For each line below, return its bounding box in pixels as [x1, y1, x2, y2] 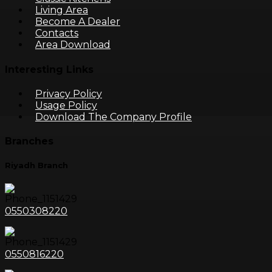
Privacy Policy [35, 87, 102, 100]
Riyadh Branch [5, 160, 68, 171]
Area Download [35, 39, 110, 51]
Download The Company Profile [35, 110, 192, 123]
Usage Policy [35, 99, 97, 111]
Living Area [35, 4, 88, 16]
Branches [5, 135, 53, 148]
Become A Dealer [35, 16, 120, 28]
